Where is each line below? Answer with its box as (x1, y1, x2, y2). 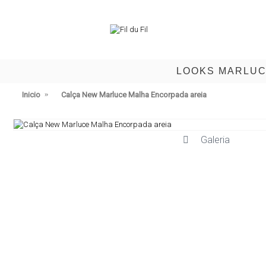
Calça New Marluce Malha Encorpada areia (61, 90, 207, 99)
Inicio (22, 90, 40, 99)
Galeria (200, 134, 230, 145)
